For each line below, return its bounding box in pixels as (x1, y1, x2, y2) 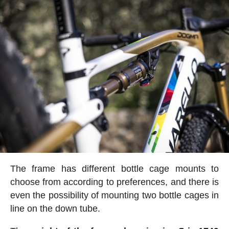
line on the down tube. (10, 203, 100, 214)
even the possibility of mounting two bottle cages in (10, 190, 219, 200)
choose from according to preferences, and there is (10, 176, 219, 187)
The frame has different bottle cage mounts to (10, 163, 219, 174)
